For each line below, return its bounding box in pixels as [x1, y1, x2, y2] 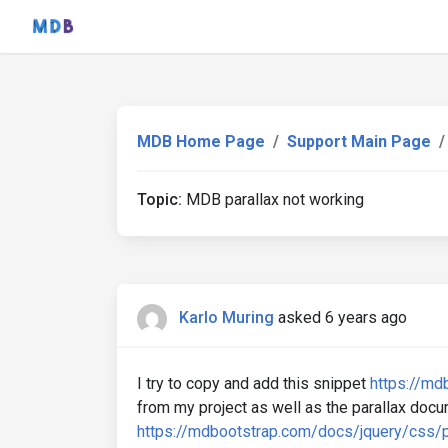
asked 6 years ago [278, 308, 407, 328]
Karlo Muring [179, 308, 274, 328]
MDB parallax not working [182, 190, 364, 209]
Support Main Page [287, 132, 431, 151]
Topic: [137, 190, 182, 209]
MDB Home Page [137, 132, 265, 151]
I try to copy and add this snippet [137, 374, 370, 393]
